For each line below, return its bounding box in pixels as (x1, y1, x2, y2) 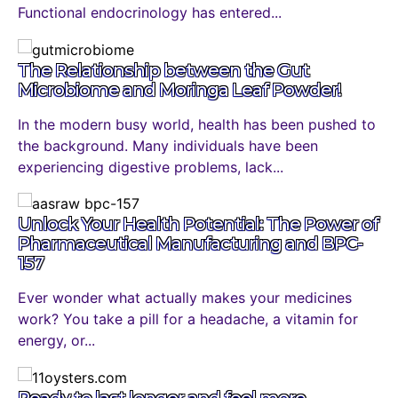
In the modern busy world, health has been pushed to (18, 115, 376, 133)
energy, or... (18, 331, 95, 350)
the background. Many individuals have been (18, 136, 318, 155)
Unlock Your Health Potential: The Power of (18, 213, 378, 235)
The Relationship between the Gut (18, 59, 309, 81)
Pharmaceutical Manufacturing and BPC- (18, 233, 362, 255)
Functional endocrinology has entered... (18, 4, 282, 21)
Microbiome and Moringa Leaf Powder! (18, 78, 341, 100)
